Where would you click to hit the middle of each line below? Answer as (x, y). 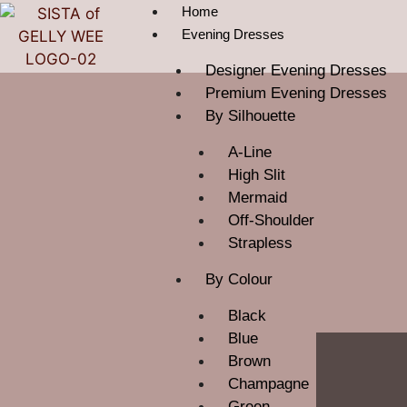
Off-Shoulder (272, 220)
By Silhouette (250, 116)
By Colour (238, 279)
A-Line (250, 152)
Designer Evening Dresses (296, 70)
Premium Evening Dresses (296, 93)
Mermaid (258, 198)
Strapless (261, 243)
